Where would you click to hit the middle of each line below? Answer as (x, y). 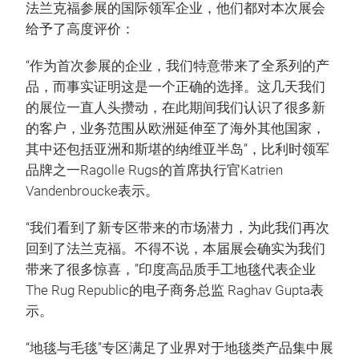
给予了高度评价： (80, 29)
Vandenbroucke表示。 (92, 191)
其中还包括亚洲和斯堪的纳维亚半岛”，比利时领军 (177, 149)
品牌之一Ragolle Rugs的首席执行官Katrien (154, 170)
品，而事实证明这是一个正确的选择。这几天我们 (175, 87)
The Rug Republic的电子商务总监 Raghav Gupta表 (175, 290)
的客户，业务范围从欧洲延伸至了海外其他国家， (175, 129)
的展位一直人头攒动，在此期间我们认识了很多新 (175, 108)
